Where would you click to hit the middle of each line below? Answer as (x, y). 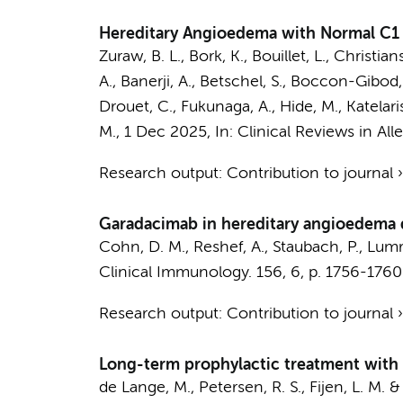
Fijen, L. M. (347, 388)
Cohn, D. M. (142, 247)
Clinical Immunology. (175, 273)
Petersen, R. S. (250, 388)
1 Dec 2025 (165, 132)
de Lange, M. (144, 388)
